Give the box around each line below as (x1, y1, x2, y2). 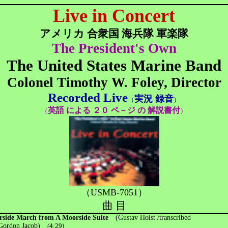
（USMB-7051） (81, 187, 147, 197)
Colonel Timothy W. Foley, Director (7, 75, 221, 90)
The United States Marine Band (7, 56, 221, 74)
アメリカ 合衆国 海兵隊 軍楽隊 (40, 27, 188, 40)
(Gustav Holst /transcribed (108, 214, 191, 221)
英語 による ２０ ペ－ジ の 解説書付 (48, 105, 180, 115)
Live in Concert (53, 6, 175, 26)
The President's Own (51, 41, 177, 56)
